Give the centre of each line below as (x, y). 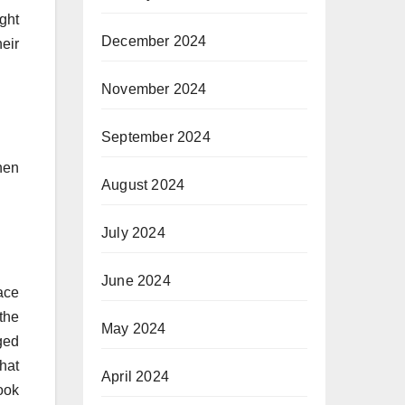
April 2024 (135, 377)
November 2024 (154, 89)
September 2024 (156, 137)
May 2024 (134, 329)
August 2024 (143, 185)
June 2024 (136, 281)
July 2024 (133, 233)
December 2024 (154, 41)
